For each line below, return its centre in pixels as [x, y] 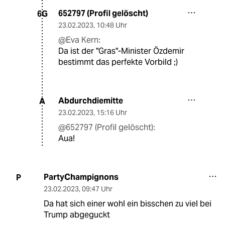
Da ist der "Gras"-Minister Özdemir [121, 51]
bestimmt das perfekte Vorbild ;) [118, 62]
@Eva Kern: [79, 40]
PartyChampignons [81, 177]
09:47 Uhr [97, 189]
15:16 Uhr [112, 113]
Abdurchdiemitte [91, 101]
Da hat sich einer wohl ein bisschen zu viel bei [127, 204]
